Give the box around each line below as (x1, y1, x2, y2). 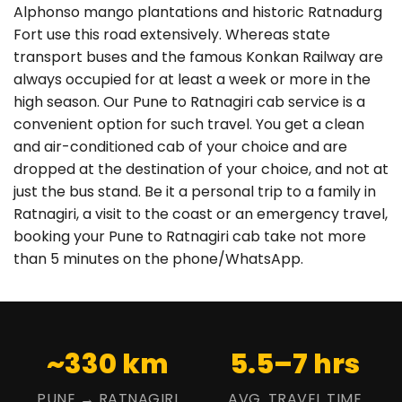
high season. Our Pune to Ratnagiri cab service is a (13, 92, 365, 112)
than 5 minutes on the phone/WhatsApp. (13, 249, 303, 269)
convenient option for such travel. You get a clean (13, 114, 364, 135)
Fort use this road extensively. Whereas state (13, 24, 330, 45)
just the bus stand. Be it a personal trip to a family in (13, 181, 376, 202)
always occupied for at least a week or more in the (13, 69, 371, 90)
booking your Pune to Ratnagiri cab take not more (13, 226, 366, 247)
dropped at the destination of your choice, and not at (13, 159, 389, 179)
